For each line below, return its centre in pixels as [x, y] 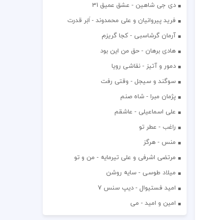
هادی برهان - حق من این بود [138, 51]
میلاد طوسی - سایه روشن [141, 172]
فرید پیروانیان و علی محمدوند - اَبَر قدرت [121, 20]
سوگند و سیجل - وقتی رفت [138, 81]
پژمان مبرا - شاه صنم [148, 96]
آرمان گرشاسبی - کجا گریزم [138, 35]
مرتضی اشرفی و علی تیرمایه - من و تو [125, 157]
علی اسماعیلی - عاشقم [145, 111]
